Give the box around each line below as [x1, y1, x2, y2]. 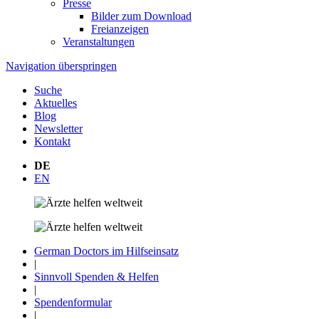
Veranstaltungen [63, 36, 135, 48]
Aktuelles [34, 97, 77, 109]
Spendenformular [34, 296, 112, 308]
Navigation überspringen [6, 60, 117, 72]
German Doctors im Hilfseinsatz [34, 245, 179, 257]
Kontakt [34, 135, 70, 147]
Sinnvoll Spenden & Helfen [34, 271, 159, 283]
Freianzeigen [91, 23, 149, 35]
